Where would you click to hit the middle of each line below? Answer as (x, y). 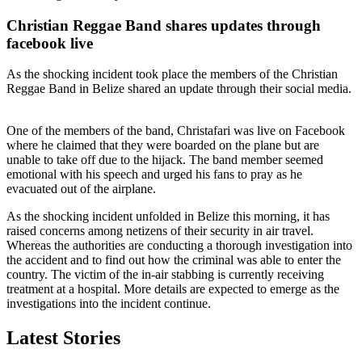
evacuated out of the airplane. (84, 189)
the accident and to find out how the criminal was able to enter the (174, 260)
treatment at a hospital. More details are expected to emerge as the (173, 289)
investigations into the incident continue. (112, 304)
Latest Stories (63, 338)
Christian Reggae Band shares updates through (164, 25)
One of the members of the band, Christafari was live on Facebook (176, 131)
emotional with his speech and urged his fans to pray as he (154, 175)
